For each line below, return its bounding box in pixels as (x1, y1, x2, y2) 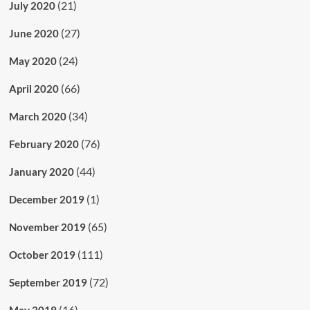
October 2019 (8, 248, 75, 261)
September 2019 (8, 275, 87, 289)
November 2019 (8, 220, 86, 233)
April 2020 (8, 82, 59, 95)
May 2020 (8, 54, 57, 67)
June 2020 (8, 26, 59, 39)
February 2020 (8, 137, 79, 150)
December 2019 (8, 192, 84, 206)
